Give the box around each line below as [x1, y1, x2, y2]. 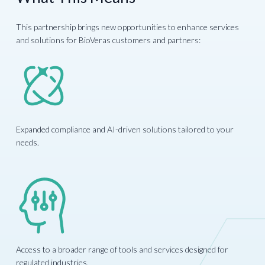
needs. [16, 137, 40, 148]
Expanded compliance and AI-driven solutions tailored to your [16, 124, 234, 135]
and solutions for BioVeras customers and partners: [16, 35, 201, 46]
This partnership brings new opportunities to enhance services [16, 22, 240, 33]
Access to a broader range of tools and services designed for [16, 244, 229, 255]
